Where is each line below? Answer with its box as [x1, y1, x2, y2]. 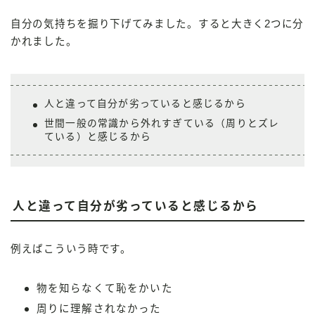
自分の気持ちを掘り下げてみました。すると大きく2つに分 [11, 18, 304, 30]
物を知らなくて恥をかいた [36, 282, 173, 294]
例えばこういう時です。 [11, 243, 131, 255]
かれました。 [11, 36, 77, 48]
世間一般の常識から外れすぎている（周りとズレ [44, 118, 280, 129]
